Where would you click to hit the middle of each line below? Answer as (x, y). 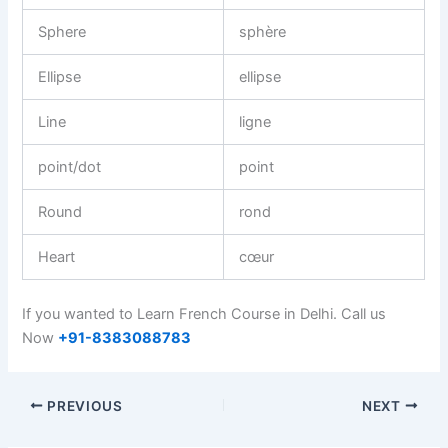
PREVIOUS (83, 405)
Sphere (62, 31)
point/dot (70, 166)
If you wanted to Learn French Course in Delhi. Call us (204, 313)
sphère (263, 31)
